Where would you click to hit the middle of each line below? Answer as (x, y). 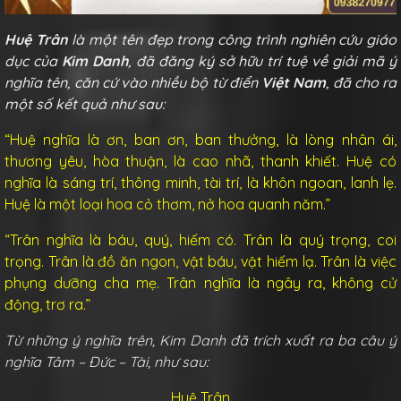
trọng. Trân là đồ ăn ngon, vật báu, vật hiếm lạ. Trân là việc (200, 261)
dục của (33, 60)
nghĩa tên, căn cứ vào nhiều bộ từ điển (133, 82)
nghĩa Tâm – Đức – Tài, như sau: (108, 361)
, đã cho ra (361, 82)
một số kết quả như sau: (85, 103)
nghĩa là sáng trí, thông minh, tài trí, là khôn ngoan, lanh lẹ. (200, 182)
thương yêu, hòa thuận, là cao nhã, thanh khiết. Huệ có (200, 161)
